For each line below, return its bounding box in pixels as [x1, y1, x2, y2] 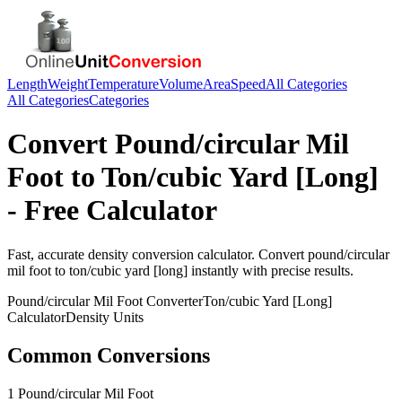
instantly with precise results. [188, 262, 354, 278]
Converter [143, 293, 203, 309]
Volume [159, 76, 203, 92]
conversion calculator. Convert [128, 246, 308, 262]
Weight [48, 76, 88, 92]
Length [7, 76, 48, 92]
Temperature [88, 76, 159, 92]
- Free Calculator [7, 194, 217, 227]
